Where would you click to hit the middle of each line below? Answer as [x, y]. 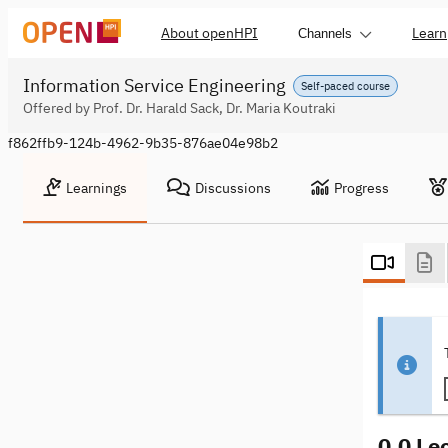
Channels [325, 33]
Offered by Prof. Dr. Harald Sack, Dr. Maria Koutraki [179, 108]
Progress [361, 188]
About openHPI [209, 33]
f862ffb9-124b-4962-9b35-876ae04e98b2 [143, 143]
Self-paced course [345, 85]
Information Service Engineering [154, 85]
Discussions [233, 188]
